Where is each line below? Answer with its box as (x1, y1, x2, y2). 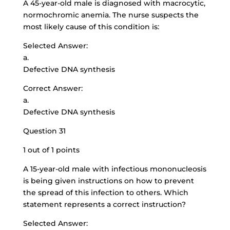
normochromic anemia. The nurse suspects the (23, 10, 199, 20)
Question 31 (23, 126, 66, 136)
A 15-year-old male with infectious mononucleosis (23, 164, 206, 174)
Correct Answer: (23, 84, 83, 93)
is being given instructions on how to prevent (23, 176, 194, 185)
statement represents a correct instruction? (23, 200, 186, 209)
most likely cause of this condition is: (23, 22, 159, 31)
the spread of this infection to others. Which (23, 188, 188, 197)
